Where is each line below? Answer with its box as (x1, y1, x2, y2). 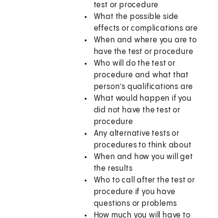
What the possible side (93, 13, 179, 21)
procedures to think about (93, 141, 192, 150)
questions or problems (93, 200, 177, 208)
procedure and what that (93, 71, 189, 80)
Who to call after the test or (93, 176, 195, 185)
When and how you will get (93, 153, 193, 162)
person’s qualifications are (93, 83, 194, 91)
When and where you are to (93, 36, 197, 45)
